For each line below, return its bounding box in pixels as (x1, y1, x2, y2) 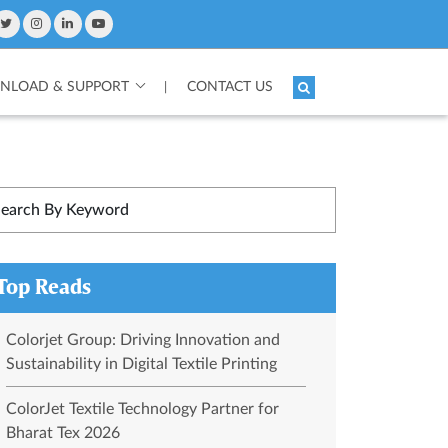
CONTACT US (186, 79, 273, 94)
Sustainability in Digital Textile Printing (5, 356, 277, 372)
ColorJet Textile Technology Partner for (5, 401, 279, 417)
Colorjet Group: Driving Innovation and (5, 332, 280, 348)
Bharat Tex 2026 (5, 425, 120, 441)
